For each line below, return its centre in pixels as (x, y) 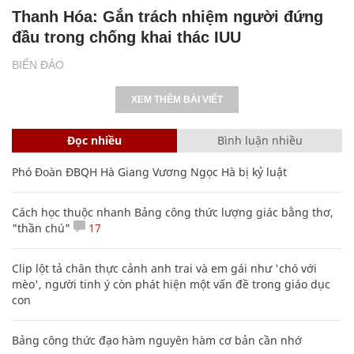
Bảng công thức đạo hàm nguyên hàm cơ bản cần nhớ (157, 340)
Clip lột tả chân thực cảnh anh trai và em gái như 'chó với (164, 268)
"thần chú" (41, 228)
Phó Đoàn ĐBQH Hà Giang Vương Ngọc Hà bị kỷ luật (149, 171)
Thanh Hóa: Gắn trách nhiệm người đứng (168, 16)
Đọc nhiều (94, 140)
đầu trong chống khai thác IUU (126, 37)
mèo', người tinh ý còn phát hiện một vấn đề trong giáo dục (171, 284)
